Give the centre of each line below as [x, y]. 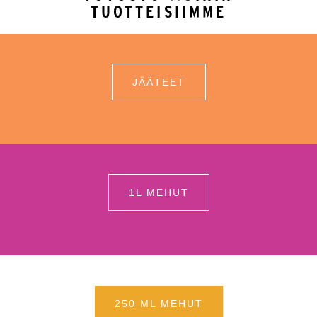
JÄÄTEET [158, 82]
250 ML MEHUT [158, 303]
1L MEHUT [158, 193]
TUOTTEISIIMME [158, 11]
